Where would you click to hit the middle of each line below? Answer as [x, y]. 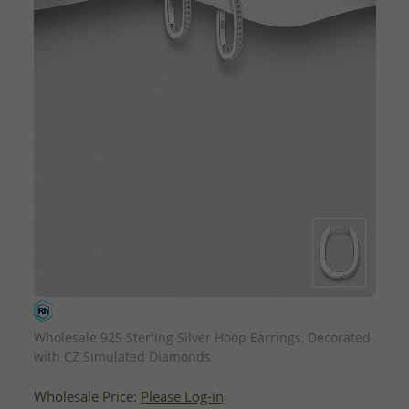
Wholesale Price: [87, 396]
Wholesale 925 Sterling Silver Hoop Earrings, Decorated [202, 337]
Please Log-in [182, 396]
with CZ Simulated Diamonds [122, 356]
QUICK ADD [204, 312]
